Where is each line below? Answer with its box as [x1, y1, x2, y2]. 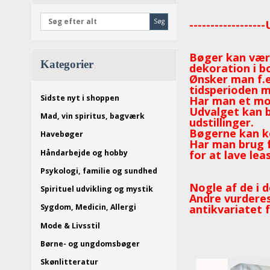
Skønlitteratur [40, 257, 98, 268]
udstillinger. [189, 115, 254, 130]
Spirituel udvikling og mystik [40, 184, 153, 195]
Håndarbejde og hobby [40, 147, 128, 158]
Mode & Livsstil [40, 220, 100, 231]
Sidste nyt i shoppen [40, 92, 119, 103]
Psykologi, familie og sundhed [40, 165, 157, 176]
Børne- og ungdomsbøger [40, 238, 140, 249]
